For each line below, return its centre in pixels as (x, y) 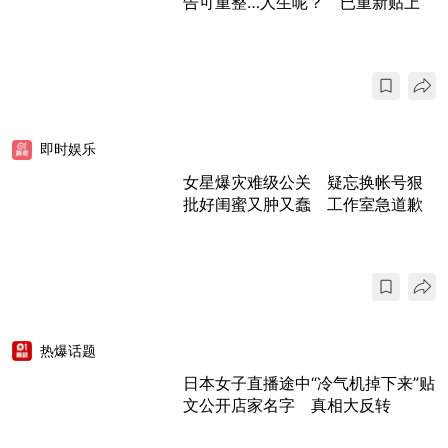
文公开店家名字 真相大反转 (287, 405)
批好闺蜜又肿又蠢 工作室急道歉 (303, 203)
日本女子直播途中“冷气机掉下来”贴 (309, 383)
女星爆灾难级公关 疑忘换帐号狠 (303, 181)
